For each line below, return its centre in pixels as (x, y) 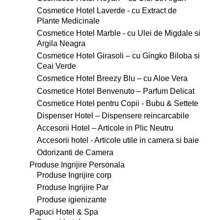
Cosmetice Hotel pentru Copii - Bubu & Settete (118, 103)
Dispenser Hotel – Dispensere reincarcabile (113, 115)
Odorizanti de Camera (75, 152)
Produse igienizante (72, 200)
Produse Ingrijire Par (73, 187)
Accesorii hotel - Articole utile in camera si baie (118, 140)
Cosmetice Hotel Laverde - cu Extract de (107, 11)
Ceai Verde (56, 66)
